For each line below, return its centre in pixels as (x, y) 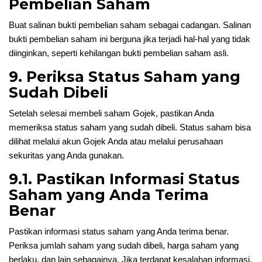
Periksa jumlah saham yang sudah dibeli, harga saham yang (124, 245)
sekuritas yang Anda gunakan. (66, 155)
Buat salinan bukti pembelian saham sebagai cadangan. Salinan (130, 25)
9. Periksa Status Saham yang (125, 77)
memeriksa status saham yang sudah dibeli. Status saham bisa (130, 127)
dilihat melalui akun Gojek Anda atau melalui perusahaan (116, 141)
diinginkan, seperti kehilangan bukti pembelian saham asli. (119, 53)
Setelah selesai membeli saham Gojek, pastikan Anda (111, 113)
